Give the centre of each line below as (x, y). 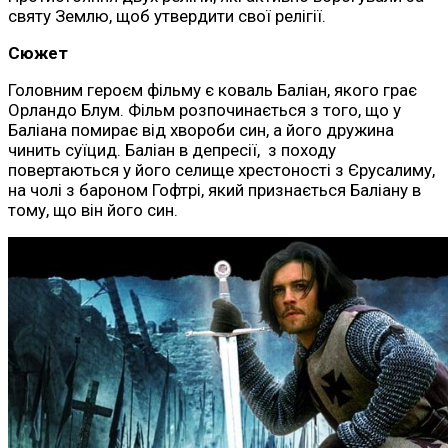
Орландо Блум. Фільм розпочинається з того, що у (204, 110)
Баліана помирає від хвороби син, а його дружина (201, 130)
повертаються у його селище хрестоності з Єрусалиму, (221, 170)
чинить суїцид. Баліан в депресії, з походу (172, 150)
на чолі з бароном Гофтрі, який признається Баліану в (214, 190)
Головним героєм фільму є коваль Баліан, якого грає (212, 90)
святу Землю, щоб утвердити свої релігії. (167, 16)
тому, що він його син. (93, 210)
